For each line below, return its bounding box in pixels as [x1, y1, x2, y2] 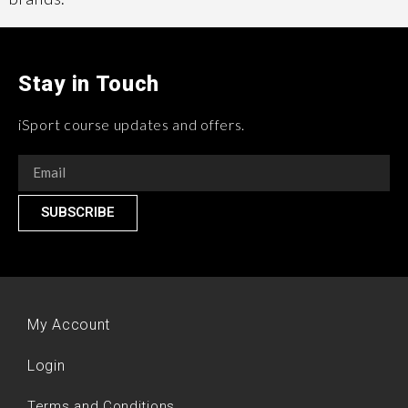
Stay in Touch [18, 71, 160, 97]
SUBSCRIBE [41, 204, 115, 221]
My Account [27, 315, 110, 333]
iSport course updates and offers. [18, 116, 246, 134]
